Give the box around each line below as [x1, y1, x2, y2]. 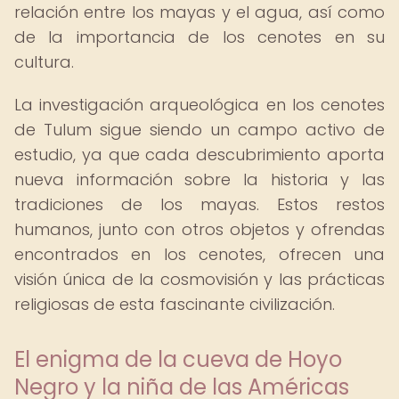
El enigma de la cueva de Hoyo [14, 345, 342, 374]
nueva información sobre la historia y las [14, 168, 385, 191]
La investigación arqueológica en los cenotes [14, 94, 385, 116]
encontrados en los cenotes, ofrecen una [14, 243, 385, 265]
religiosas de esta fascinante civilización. [14, 293, 335, 315]
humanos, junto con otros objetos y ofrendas [14, 218, 385, 240]
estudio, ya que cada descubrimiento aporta [14, 143, 385, 166]
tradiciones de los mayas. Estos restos [14, 193, 385, 216]
